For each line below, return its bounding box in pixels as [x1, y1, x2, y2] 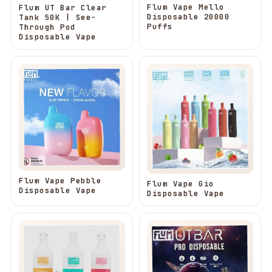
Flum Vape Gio [147, 178, 214, 189]
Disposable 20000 [147, 11, 229, 22]
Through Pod [19, 21, 76, 32]
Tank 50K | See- [19, 12, 97, 22]
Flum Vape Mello [147, 1, 225, 12]
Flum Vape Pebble [19, 175, 101, 186]
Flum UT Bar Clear [19, 2, 107, 13]
